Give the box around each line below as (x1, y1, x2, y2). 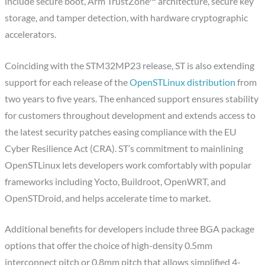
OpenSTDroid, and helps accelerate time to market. (5, 192, 211, 203)
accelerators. (5, 28, 57, 40)
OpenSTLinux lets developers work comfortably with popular (5, 159, 252, 170)
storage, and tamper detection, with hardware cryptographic (5, 12, 248, 23)
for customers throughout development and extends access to (5, 109, 256, 121)
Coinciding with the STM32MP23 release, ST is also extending (5, 60, 255, 71)
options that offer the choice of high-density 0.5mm (5, 240, 213, 251)
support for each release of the (5, 76, 130, 88)
